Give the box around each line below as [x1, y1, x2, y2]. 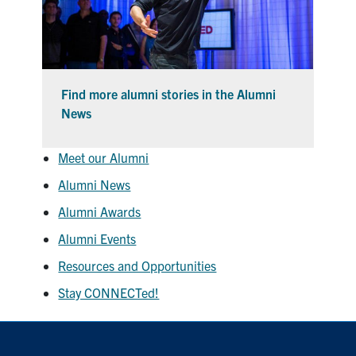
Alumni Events [58, 230, 137, 246]
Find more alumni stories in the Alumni [61, 85, 277, 102]
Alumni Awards [58, 203, 141, 219]
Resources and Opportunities [58, 257, 217, 273]
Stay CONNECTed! [58, 284, 160, 300]
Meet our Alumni [58, 149, 149, 165]
